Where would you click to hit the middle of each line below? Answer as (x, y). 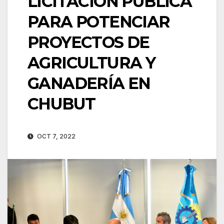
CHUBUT (61, 103)
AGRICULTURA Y (91, 62)
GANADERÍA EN (89, 83)
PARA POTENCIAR (99, 21)
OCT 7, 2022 (55, 136)
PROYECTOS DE (88, 42)
